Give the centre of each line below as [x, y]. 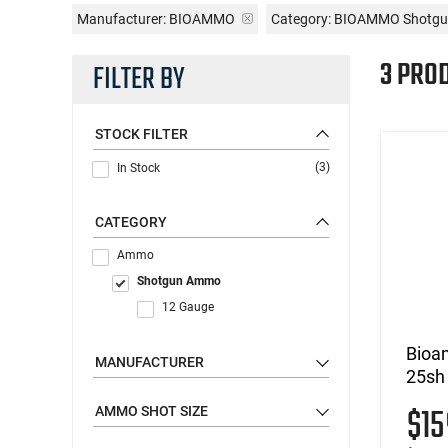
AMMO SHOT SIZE [151, 410]
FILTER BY [139, 79]
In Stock [138, 167]
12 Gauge [188, 306]
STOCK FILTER [141, 133]
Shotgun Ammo [179, 280]
